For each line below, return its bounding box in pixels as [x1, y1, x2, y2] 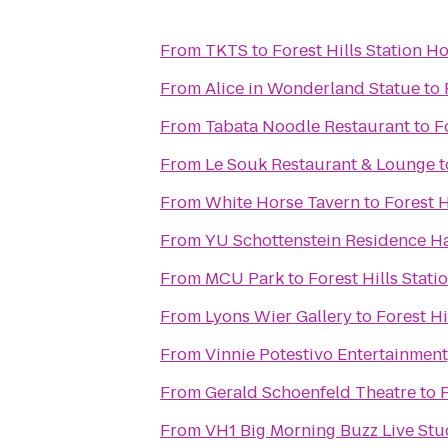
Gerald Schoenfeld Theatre [205, 381, 416, 404]
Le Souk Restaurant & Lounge [205, 153, 435, 176]
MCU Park [205, 267, 284, 290]
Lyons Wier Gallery [205, 305, 352, 328]
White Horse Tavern [205, 191, 360, 214]
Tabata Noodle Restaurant [205, 115, 410, 138]
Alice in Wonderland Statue [205, 77, 420, 100]
